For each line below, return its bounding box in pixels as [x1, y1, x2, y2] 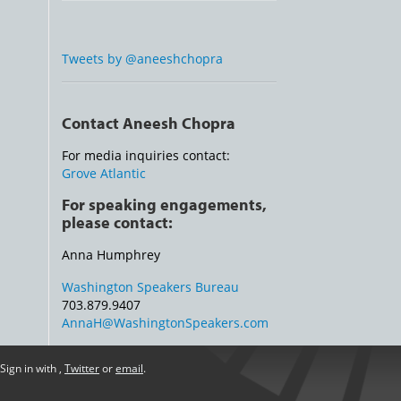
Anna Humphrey [62, 246, 160, 264]
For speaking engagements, [62, 194, 267, 216]
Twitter [64, 361, 99, 376]
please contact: [62, 212, 173, 234]
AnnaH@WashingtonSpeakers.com [62, 313, 269, 331]
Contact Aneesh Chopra [62, 113, 235, 133]
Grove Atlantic [62, 164, 146, 182]
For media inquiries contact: [62, 146, 230, 164]
